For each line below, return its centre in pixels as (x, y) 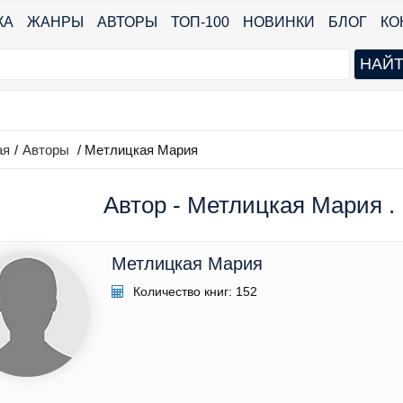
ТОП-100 (200, 22)
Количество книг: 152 (193, 292)
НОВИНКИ (279, 22)
